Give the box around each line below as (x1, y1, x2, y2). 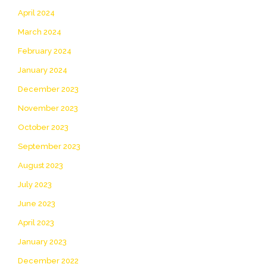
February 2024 (18, 46, 72, 55)
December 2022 (18, 256, 79, 265)
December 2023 (18, 84, 79, 94)
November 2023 (18, 103, 78, 113)
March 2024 (18, 27, 61, 36)
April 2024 (18, 8, 55, 17)
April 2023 (18, 218, 54, 227)
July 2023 (18, 179, 52, 189)
